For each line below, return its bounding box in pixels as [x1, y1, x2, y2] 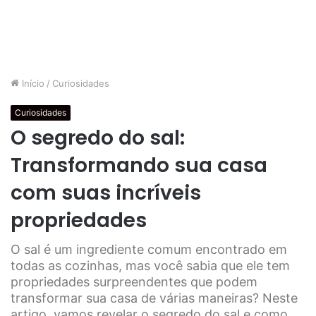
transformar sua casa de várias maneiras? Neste [11, 291, 298, 305]
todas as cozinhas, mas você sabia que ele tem [11, 258, 290, 273]
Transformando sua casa [11, 152, 267, 179]
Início [19, 78, 44, 89]
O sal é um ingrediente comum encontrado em [11, 242, 287, 257]
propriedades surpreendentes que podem [11, 274, 257, 289]
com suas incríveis [11, 179, 201, 207]
